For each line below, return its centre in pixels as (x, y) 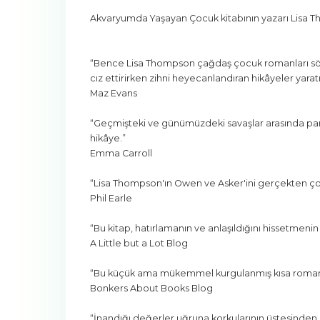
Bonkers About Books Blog (151, 288)
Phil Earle (111, 198)
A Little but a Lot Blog (139, 243)
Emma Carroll (121, 153)
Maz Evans (114, 93)
